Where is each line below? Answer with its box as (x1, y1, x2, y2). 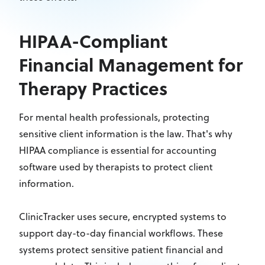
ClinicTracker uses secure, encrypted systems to (19, 210, 227, 223)
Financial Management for (19, 51, 243, 77)
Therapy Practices (19, 75, 167, 101)
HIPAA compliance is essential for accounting (19, 144, 216, 157)
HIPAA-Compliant (19, 28, 167, 54)
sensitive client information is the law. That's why (19, 127, 232, 140)
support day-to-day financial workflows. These (19, 227, 223, 240)
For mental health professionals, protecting (19, 111, 209, 124)
